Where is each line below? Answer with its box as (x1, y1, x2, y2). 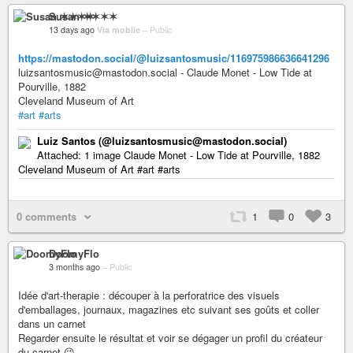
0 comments (17, 208, 76, 224)
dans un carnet (18, 315, 86, 331)
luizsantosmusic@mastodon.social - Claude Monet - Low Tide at (18, 64, 312, 80)
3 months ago (49, 260, 100, 273)
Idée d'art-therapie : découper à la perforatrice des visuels (18, 287, 280, 303)
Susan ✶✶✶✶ (49, 8, 117, 24)
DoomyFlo (49, 245, 99, 261)
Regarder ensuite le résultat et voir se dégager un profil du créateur (18, 329, 322, 345)
